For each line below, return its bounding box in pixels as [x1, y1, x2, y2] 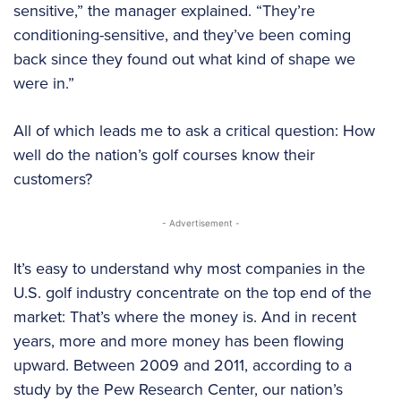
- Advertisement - [161, 217, 240, 228]
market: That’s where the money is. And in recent [13, 304, 356, 328]
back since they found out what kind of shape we [13, 47, 355, 70]
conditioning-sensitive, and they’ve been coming [13, 22, 351, 46]
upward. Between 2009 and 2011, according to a [13, 353, 352, 376]
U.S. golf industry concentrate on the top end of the [13, 280, 371, 303]
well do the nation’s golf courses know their [13, 142, 315, 166]
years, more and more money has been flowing [13, 328, 344, 352]
